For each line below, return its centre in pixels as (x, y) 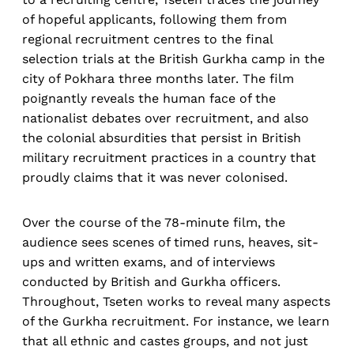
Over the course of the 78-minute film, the (154, 223)
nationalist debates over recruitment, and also (166, 119)
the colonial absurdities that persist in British (162, 138)
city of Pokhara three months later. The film (158, 79)
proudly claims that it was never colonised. (155, 178)
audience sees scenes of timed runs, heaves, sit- (170, 243)
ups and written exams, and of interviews (149, 262)
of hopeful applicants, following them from (154, 20)
